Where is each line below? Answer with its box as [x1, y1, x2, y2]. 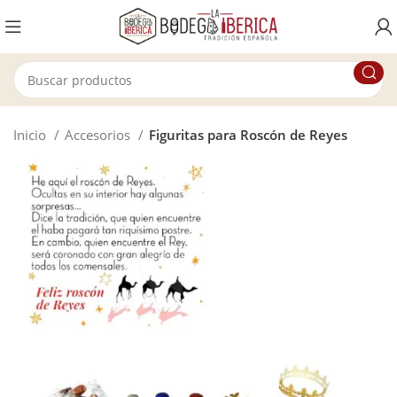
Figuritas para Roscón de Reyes [149, 126, 348, 144]
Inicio [13, 126, 51, 144]
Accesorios [65, 126, 135, 144]
